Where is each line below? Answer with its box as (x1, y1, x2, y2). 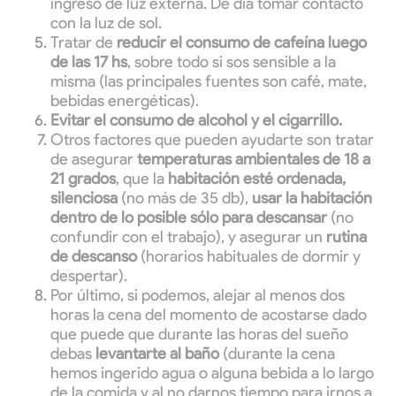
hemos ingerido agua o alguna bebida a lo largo (50, 363, 374, 384)
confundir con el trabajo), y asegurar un (50, 227, 326, 247)
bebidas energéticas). (50, 91, 199, 111)
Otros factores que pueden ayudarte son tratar (50, 130, 374, 150)
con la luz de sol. (50, 13, 162, 34)
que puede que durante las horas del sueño (50, 324, 348, 345)
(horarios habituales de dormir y (137, 247, 361, 267)
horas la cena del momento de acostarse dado (50, 305, 367, 325)
